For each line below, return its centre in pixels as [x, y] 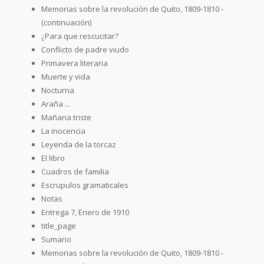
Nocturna [58, 90]
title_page [59, 225]
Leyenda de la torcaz [79, 144]
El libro [53, 158]
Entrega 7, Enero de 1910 [85, 212]
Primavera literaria [75, 63]
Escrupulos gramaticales [85, 185]
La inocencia [63, 131]
